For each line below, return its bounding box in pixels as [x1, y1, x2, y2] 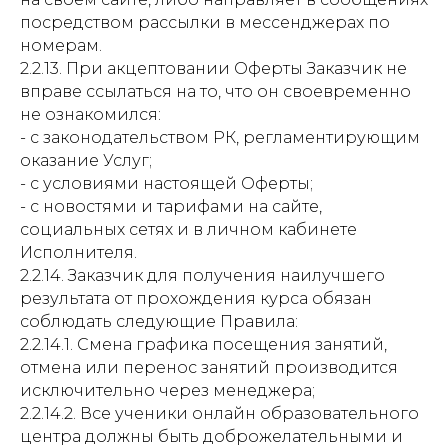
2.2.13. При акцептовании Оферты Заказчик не [20, 59, 407, 78]
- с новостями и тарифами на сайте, [20, 197, 322, 216]
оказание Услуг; [20, 151, 152, 170]
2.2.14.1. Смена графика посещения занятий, [20, 335, 387, 354]
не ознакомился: [20, 105, 161, 124]
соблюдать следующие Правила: [20, 312, 298, 331]
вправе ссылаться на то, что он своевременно [20, 82, 411, 101]
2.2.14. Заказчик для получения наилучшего [20, 266, 385, 285]
